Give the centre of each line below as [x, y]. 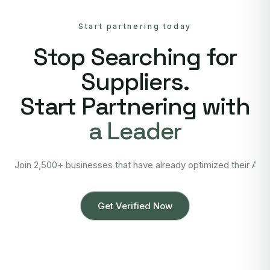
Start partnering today [135, 27]
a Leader [135, 131]
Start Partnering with [135, 107]
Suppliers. [135, 82]
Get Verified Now [135, 206]
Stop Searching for [135, 57]
